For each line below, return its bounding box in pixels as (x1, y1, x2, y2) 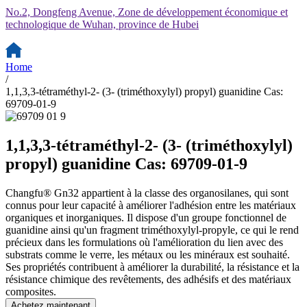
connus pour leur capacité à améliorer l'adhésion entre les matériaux (5, 199, 296, 211)
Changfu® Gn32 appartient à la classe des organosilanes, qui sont (5, 186, 288, 199)
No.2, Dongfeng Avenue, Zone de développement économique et (5, 6, 288, 18)
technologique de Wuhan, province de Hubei (5, 19, 199, 30)
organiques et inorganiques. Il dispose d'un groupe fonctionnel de (5, 211, 286, 223)
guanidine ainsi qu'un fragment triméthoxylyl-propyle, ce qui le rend (5, 223, 299, 236)
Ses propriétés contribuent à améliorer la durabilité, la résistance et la (5, 260, 299, 273)
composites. (5, 285, 56, 297)
